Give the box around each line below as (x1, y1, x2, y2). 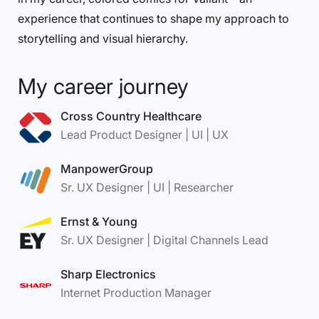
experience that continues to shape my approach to (18, 11, 289, 26)
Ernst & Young (61, 214, 137, 229)
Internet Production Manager (61, 286, 211, 300)
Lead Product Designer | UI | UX (61, 127, 229, 142)
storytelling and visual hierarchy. (18, 31, 188, 46)
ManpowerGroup (61, 162, 153, 176)
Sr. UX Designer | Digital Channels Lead (61, 233, 268, 247)
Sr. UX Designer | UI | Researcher (61, 180, 234, 194)
